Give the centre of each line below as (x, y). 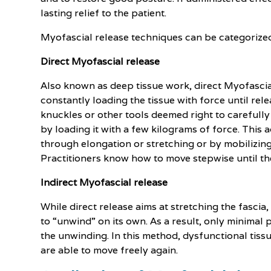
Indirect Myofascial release (104, 182)
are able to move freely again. (109, 250)
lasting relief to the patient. (104, 13)
